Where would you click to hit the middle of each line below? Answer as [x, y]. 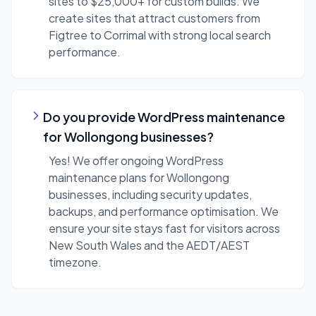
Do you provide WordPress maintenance [164, 117]
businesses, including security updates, [150, 195]
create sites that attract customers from [154, 18]
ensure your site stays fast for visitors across [164, 229]
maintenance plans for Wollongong [139, 178]
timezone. [75, 262]
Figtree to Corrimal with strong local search [160, 35]
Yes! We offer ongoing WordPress [136, 161]
